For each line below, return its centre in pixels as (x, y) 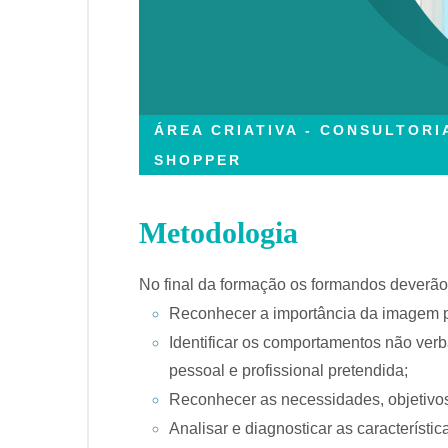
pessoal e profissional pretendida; (288, 371)
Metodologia (218, 233)
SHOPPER (198, 160)
